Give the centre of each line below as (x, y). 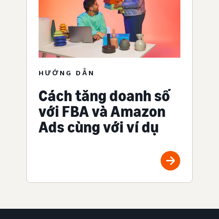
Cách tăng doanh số (104, 96)
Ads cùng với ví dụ (99, 127)
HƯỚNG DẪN (67, 72)
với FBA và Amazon (102, 111)
